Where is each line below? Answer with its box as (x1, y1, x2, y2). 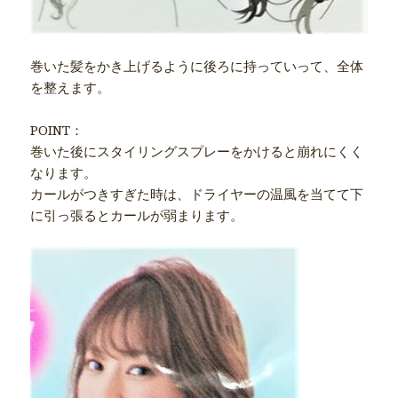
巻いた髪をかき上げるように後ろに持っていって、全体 (30, 57, 364, 76)
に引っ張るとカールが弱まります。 (30, 206, 244, 225)
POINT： (30, 121, 84, 139)
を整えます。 (30, 78, 111, 97)
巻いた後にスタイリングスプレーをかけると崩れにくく (30, 142, 364, 161)
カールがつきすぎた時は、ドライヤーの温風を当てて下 (30, 185, 364, 203)
